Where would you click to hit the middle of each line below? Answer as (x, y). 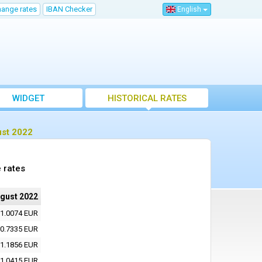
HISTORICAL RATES (147, 99)
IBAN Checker (69, 9)
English (189, 10)
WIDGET (28, 99)
